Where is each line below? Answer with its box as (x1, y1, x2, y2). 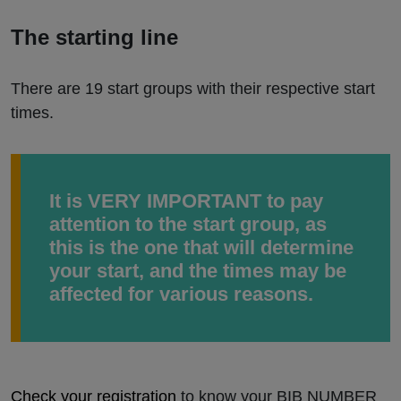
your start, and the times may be (49, 260, 346, 283)
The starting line (11, 25, 178, 50)
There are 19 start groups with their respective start (11, 80, 375, 98)
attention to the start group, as (49, 213, 327, 236)
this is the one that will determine (49, 236, 354, 260)
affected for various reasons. (49, 283, 313, 306)
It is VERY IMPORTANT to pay (49, 190, 323, 213)
